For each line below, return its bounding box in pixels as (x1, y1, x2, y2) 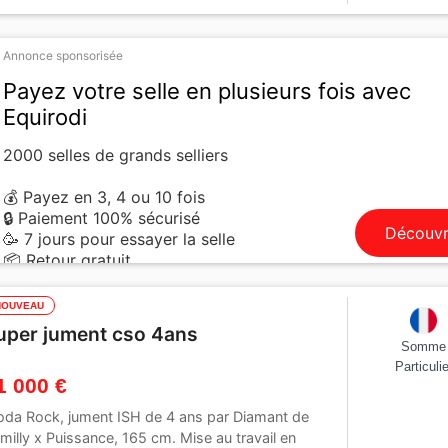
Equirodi (3, 104, 88, 131)
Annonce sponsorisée (3, 48, 124, 64)
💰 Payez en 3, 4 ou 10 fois (3, 187, 206, 208)
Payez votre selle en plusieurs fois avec (3, 78, 412, 105)
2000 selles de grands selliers (3, 145, 229, 166)
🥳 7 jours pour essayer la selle (3, 229, 236, 250)
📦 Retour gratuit (3, 250, 132, 271)
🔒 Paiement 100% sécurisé (3, 208, 201, 229)
